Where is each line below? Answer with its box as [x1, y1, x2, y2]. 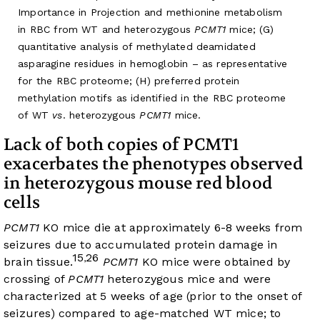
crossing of [4, 272, 69, 286]
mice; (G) [226, 24, 274, 36]
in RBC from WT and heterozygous [18, 24, 195, 36]
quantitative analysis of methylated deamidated [18, 41, 256, 53]
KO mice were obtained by [138, 255, 291, 269]
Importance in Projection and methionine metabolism [18, 6, 283, 19]
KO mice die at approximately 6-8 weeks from [39, 221, 303, 235]
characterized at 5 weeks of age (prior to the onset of [4, 289, 302, 304]
